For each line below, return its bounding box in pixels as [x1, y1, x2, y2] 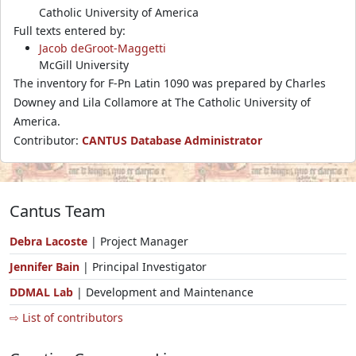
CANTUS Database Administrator [82, 132, 262, 148]
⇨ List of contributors [10, 309, 123, 325]
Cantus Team [10, 199, 106, 222]
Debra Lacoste [10, 233, 87, 249]
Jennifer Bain [10, 258, 83, 274]
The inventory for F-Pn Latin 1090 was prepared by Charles [14, 75, 326, 91]
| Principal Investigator [83, 258, 207, 274]
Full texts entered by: [14, 22, 126, 38]
